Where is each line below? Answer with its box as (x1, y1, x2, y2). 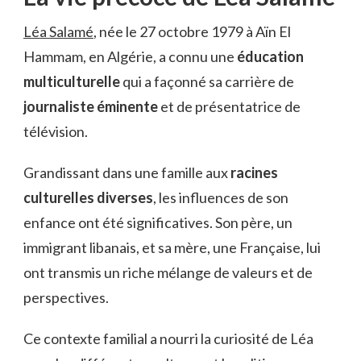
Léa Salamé (23, 22, 93, 40)
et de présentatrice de (158, 97, 301, 115)
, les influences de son (153, 188, 288, 206)
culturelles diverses (23, 188, 153, 206)
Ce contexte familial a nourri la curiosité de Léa (23, 329, 313, 347)
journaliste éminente (23, 97, 158, 115)
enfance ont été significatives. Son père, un (23, 213, 293, 231)
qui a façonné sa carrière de (120, 72, 294, 90)
